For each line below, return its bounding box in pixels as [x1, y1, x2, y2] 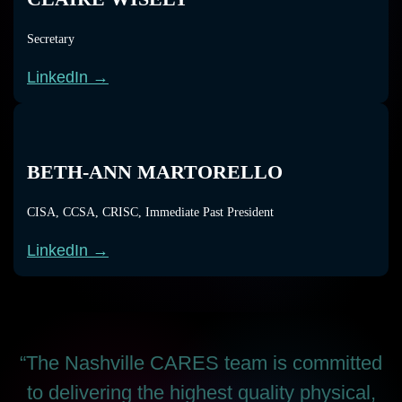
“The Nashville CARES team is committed [20, 352, 382, 374]
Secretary [27, 32, 74, 46]
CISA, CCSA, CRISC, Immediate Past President [27, 205, 274, 219]
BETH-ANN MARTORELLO [27, 161, 283, 183]
